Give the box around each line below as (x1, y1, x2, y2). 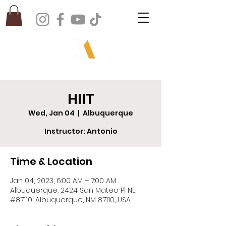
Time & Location (10, 154, 92, 168)
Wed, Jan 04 (28, 107, 75, 118)
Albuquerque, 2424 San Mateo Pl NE (10, 185, 136, 195)
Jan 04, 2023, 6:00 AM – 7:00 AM (10, 175, 116, 186)
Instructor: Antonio (44, 126, 118, 136)
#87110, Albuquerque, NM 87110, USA (10, 194, 131, 205)
